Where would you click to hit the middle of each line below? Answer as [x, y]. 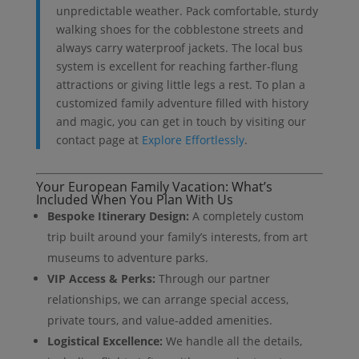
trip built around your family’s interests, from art [177, 236]
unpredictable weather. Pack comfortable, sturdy [187, 10]
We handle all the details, [232, 341]
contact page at [99, 139]
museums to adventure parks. [127, 257]
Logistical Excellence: [105, 341]
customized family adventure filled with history [182, 103]
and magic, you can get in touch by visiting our [181, 121]
